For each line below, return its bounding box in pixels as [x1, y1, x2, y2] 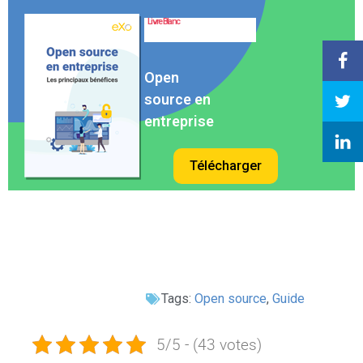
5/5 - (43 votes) [156, 334, 262, 356]
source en [144, 91, 211, 109]
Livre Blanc [147, 16, 180, 28]
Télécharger [189, 158, 262, 174]
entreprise [144, 113, 214, 130]
